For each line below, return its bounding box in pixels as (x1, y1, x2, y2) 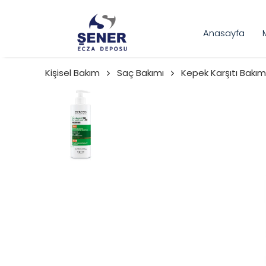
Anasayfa (203, 27, 245, 39)
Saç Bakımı (117, 66, 164, 79)
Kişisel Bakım (45, 66, 100, 79)
